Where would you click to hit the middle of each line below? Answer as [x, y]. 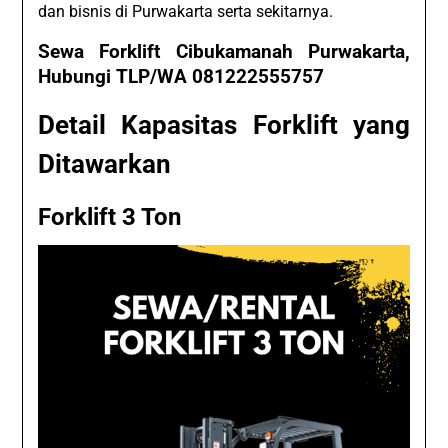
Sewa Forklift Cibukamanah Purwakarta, [224, 52]
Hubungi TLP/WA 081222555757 [181, 77]
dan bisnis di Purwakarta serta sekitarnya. [186, 12]
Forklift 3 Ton [110, 217]
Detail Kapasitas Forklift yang [224, 125]
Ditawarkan [105, 164]
